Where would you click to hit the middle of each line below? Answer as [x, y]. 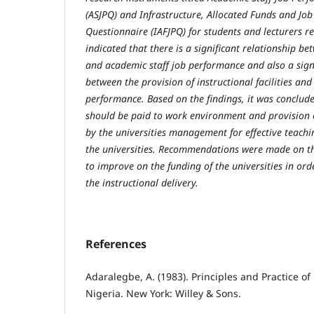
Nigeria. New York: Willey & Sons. [163, 294]
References [116, 244]
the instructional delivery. [142, 183]
